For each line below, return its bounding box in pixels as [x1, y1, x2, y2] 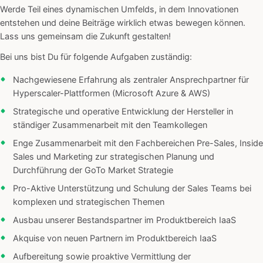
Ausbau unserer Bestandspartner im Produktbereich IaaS [13, 215, 236, 226]
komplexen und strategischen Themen [13, 197, 164, 208]
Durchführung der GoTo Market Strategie [13, 165, 173, 176]
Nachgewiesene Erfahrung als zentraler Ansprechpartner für [13, 75, 249, 86]
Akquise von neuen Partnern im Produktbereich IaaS [13, 233, 217, 244]
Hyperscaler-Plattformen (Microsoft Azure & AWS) [13, 88, 210, 99]
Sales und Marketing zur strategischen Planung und [13, 151, 214, 163]
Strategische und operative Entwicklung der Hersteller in [13, 106, 233, 117]
